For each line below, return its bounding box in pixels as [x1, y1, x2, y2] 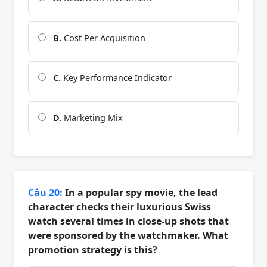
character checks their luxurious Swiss [28, 200, 211, 213]
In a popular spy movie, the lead [63, 185, 218, 199]
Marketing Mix [61, 111, 123, 123]
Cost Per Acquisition [61, 32, 145, 44]
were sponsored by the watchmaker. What [28, 228, 228, 242]
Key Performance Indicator [61, 72, 172, 83]
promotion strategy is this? [28, 243, 157, 256]
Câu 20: [28, 185, 63, 199]
